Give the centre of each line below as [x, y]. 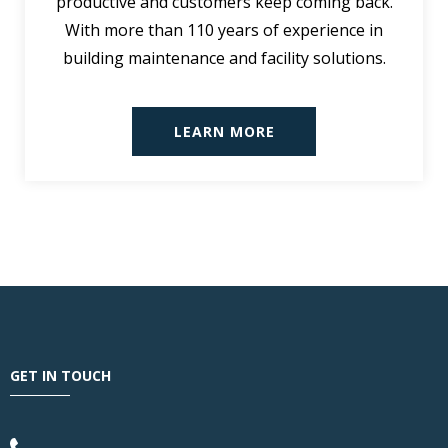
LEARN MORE [224, 131]
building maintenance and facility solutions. [224, 57]
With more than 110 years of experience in [224, 29]
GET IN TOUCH [60, 375]
